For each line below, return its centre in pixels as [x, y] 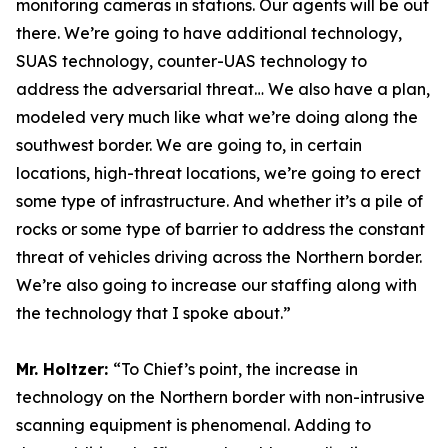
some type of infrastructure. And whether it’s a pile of [219, 201]
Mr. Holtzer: [64, 369]
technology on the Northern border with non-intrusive [220, 397]
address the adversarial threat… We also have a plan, [223, 89]
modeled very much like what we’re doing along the [217, 117]
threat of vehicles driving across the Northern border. [219, 257]
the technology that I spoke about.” [155, 313]
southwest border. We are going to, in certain [189, 145]
